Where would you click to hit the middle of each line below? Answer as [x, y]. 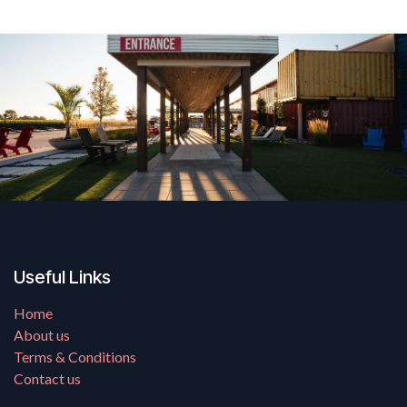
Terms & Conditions [75, 357]
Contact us [47, 379]
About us [42, 335]
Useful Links [62, 278]
